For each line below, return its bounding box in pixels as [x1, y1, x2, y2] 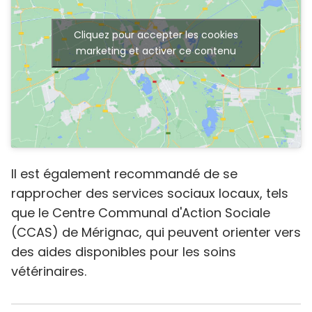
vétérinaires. [11, 262, 86, 280]
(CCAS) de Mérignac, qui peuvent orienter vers [11, 223, 301, 241]
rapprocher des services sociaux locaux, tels [11, 184, 288, 202]
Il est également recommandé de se [11, 164, 237, 182]
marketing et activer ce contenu [76, 44, 236, 58]
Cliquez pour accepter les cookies [74, 28, 238, 42]
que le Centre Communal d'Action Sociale [11, 203, 270, 221]
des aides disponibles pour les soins [11, 242, 236, 260]
